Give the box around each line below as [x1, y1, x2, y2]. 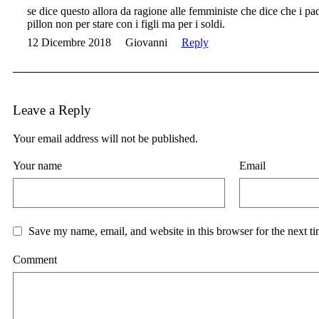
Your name [12, 159, 62, 172]
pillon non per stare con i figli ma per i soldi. [26, 18, 225, 31]
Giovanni [125, 36, 167, 49]
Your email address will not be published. [12, 132, 198, 145]
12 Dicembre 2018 [26, 36, 111, 49]
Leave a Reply [12, 103, 91, 118]
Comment [12, 253, 57, 266]
